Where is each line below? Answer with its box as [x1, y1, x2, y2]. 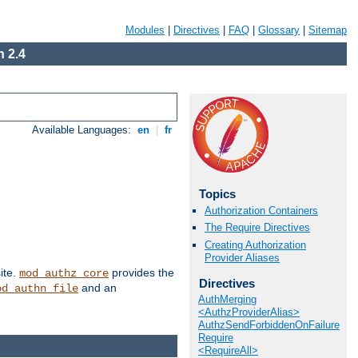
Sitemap [308, 24, 347, 36]
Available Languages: [32, 124, 135, 137]
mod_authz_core [19, 267, 109, 280]
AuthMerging [198, 293, 257, 306]
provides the [109, 266, 174, 280]
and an [78, 281, 117, 295]
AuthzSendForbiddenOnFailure [198, 319, 340, 332]
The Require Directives [205, 221, 310, 234]
